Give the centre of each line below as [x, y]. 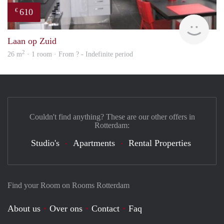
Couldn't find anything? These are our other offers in [112, 116]
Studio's [45, 143]
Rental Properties [160, 143]
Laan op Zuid [32, 41]
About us [24, 208]
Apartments [94, 143]
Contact [105, 208]
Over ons [66, 208]
